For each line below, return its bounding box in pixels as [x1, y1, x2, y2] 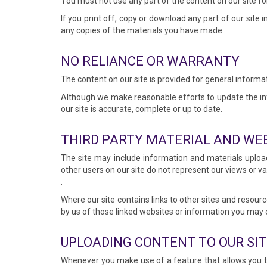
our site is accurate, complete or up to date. [61, 104, 222, 114]
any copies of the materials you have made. [61, 26, 224, 35]
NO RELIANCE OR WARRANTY [61, 54, 240, 69]
